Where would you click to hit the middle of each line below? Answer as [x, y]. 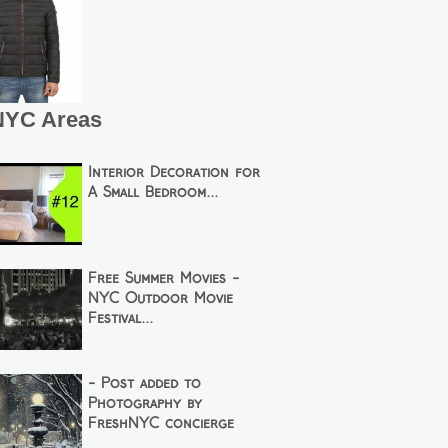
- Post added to [145, 384]
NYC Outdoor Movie [161, 298]
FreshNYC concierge [161, 424]
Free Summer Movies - [164, 278]
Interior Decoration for [174, 173]
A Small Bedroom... [153, 193]
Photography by [145, 404]
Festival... [121, 318]
